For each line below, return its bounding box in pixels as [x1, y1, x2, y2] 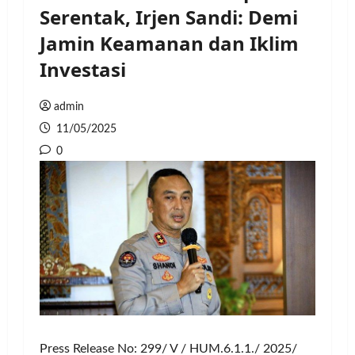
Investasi [40, 56, 126, 82]
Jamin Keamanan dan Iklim [40, 30, 299, 56]
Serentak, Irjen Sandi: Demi [40, 4, 298, 30]
